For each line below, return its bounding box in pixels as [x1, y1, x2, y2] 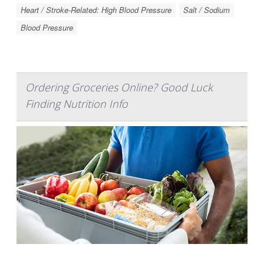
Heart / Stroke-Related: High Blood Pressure [21, 4, 171, 15]
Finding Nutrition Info [25, 97, 128, 111]
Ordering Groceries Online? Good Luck [25, 80, 213, 94]
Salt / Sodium [183, 4, 230, 15]
